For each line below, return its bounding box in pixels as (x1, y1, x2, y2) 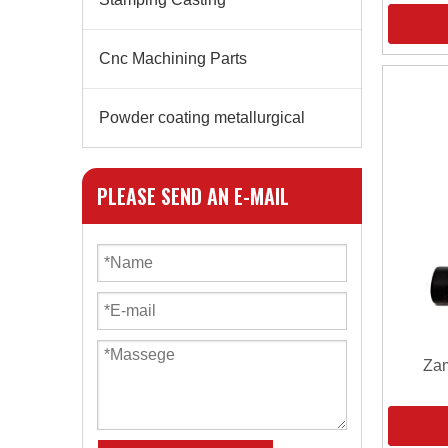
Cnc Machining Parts (99, 50, 247, 67)
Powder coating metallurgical (99, 109, 305, 126)
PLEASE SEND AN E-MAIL (97, 181, 289, 211)
